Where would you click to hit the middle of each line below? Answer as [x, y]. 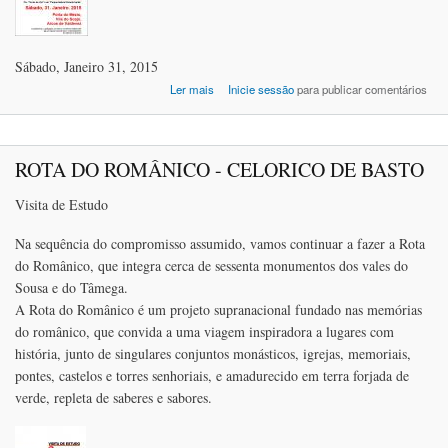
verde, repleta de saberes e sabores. [113, 398]
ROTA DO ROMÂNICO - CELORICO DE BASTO [219, 170]
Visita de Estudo [61, 205]
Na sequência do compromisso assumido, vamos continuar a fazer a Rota [220, 244]
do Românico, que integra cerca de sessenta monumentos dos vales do [211, 266]
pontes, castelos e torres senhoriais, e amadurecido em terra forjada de [212, 376]
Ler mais [191, 89]
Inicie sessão [261, 89]
